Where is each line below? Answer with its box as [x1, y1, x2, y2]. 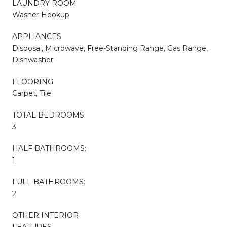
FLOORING [12, 77, 53, 86]
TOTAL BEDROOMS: [12, 110, 86, 120]
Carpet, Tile [12, 88, 51, 98]
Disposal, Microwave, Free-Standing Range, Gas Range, [12, 43, 208, 53]
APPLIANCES [12, 31, 61, 41]
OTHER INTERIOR [12, 210, 79, 220]
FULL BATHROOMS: [12, 177, 85, 186]
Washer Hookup [12, 10, 69, 19]
